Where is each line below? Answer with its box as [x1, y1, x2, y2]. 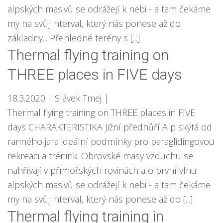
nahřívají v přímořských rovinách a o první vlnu [7, 164, 197, 176]
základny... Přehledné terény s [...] [7, 32, 140, 44]
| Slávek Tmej [48, 92, 102, 104]
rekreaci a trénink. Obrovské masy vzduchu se [7, 150, 193, 162]
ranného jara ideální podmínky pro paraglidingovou [7, 135, 215, 147]
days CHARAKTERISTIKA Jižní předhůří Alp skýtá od [7, 121, 212, 133]
